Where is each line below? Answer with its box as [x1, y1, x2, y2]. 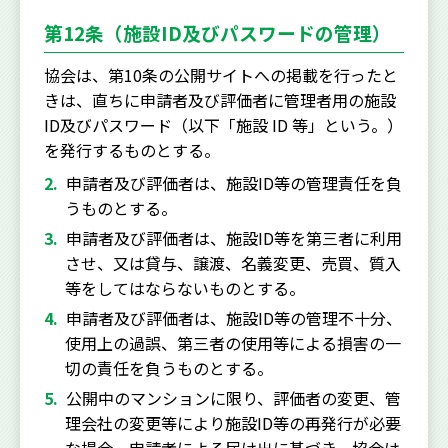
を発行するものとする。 [44, 138, 220, 162]
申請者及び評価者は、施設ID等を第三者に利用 [66, 226, 402, 250]
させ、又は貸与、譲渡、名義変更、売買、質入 [64, 251, 401, 275]
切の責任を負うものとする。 [64, 356, 273, 380]
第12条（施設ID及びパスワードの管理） [44, 19, 391, 46]
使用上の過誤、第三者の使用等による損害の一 [64, 331, 401, 355]
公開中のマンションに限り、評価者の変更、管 [66, 386, 401, 410]
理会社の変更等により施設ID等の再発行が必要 [64, 411, 401, 435]
